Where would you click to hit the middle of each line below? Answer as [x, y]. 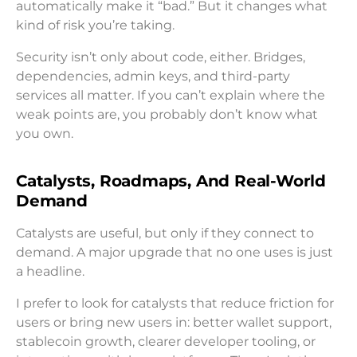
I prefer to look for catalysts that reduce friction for [175, 304]
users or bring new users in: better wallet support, [174, 323]
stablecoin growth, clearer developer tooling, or [166, 342]
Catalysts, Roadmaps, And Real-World [171, 181]
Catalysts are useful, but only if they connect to [165, 233]
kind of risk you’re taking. [95, 25]
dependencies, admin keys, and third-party [153, 76]
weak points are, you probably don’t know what [167, 114]
